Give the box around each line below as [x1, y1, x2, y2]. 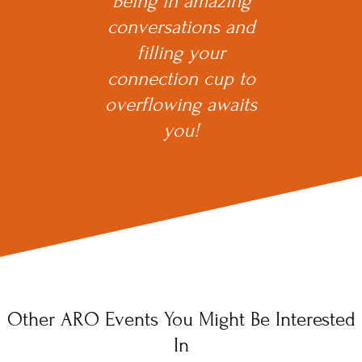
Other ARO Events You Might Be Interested [6, 307, 356, 331]
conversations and [107, 15, 255, 39]
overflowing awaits [105, 92, 257, 116]
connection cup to [107, 66, 255, 90]
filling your [137, 40, 225, 65]
